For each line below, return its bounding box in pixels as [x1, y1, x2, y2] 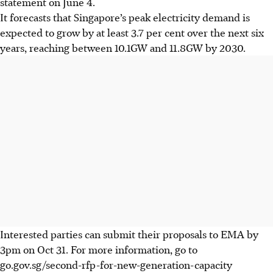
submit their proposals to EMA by [103, 226, 258, 241]
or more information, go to [76, 241, 197, 257]
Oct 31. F [37, 241, 76, 257]
